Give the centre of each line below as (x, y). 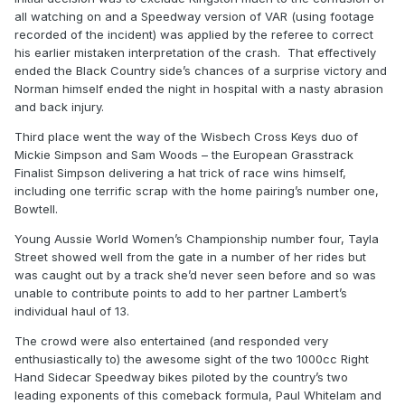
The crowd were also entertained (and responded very (171, 341)
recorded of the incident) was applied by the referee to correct (194, 35)
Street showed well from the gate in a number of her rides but (190, 257)
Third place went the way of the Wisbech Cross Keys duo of (186, 137)
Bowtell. (36, 209)
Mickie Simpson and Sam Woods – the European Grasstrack (184, 155)
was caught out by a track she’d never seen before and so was (195, 275)
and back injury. (59, 107)
